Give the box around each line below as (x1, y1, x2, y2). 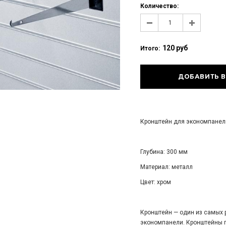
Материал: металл (140, 163, 193, 171)
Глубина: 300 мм (140, 148, 188, 155)
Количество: (140, 3, 179, 10)
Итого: (140, 45, 160, 52)
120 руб (162, 44, 188, 52)
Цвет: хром (140, 179, 171, 186)
